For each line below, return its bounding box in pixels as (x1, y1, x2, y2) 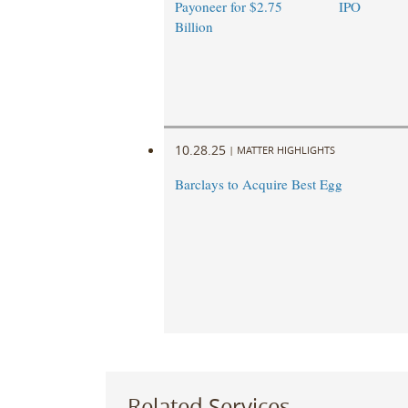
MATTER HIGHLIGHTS (236, 142, 335, 157)
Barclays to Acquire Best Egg (174, 175, 342, 194)
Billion (174, 17, 213, 36)
